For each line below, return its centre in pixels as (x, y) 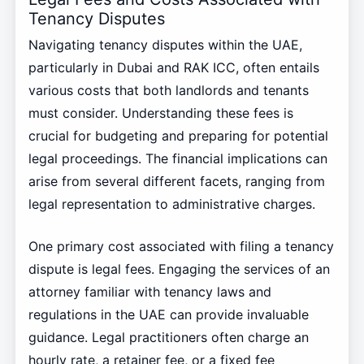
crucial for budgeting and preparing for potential (178, 136)
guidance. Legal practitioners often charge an (168, 338)
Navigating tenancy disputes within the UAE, (165, 45)
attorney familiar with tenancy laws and (149, 292)
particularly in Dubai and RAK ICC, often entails (173, 68)
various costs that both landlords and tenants (168, 91)
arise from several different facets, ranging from (176, 182)
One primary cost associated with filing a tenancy (181, 247)
